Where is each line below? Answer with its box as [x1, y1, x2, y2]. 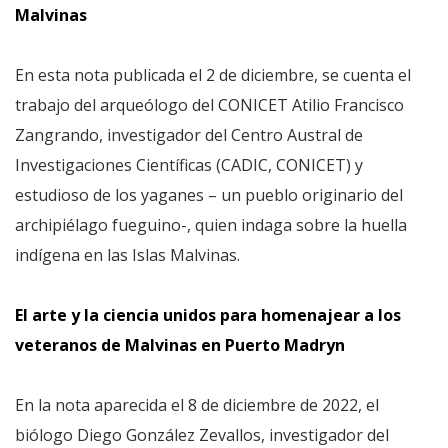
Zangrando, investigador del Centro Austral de [15, 124, 363, 146]
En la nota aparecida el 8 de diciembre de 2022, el [15, 394, 379, 416]
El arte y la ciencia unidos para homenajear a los [15, 304, 401, 326]
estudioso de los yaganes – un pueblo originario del [15, 184, 403, 206]
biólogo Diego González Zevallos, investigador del [15, 424, 389, 446]
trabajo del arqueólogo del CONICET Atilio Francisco [15, 94, 404, 116]
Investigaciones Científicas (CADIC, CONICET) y [15, 154, 363, 176]
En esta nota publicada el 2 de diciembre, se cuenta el [15, 64, 411, 86]
